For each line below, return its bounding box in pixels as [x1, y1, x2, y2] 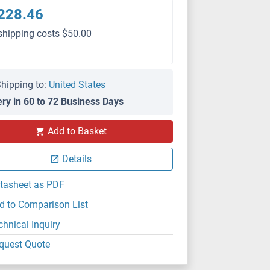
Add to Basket [47, 125, 107, 137]
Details [62, 153, 92, 165]
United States [49, 79, 106, 90]
